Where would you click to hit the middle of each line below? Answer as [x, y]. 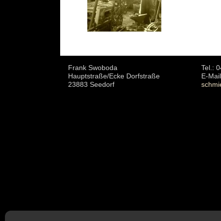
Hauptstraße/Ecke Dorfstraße [114, 76]
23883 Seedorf [91, 84]
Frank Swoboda [93, 68]
